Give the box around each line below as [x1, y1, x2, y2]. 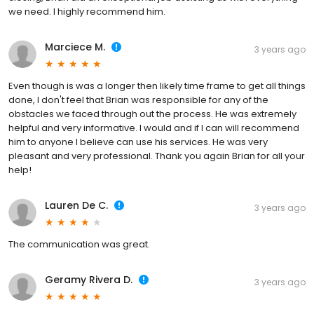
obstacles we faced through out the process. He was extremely [8, 107, 296, 121]
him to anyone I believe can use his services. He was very [8, 135, 268, 149]
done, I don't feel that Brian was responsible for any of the [8, 93, 268, 107]
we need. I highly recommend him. [8, 5, 165, 19]
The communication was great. [8, 238, 150, 252]
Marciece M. [45, 40, 105, 55]
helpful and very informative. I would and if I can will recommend [8, 121, 299, 135]
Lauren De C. [45, 198, 108, 213]
